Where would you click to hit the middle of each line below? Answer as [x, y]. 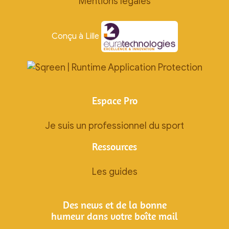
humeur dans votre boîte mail [114, 216]
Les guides [114, 172]
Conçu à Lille [76, 37]
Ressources [114, 147]
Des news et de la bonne [114, 205]
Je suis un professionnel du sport [114, 126]
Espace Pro [114, 101]
